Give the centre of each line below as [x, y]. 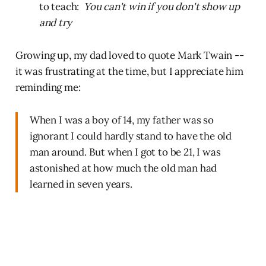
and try [55, 22]
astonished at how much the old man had [123, 168]
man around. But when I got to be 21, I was [125, 152]
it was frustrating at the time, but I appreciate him [129, 71]
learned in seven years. [81, 184]
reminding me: [48, 87]
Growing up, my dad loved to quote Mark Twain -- [129, 55]
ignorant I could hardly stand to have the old [131, 136]
